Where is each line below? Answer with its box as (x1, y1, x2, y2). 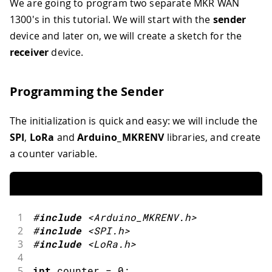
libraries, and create (164, 131, 261, 144)
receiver (10, 46, 49, 59)
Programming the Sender (10, 83, 165, 100)
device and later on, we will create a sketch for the (10, 29, 242, 43)
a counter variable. (10, 147, 98, 161)
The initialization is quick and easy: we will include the (10, 114, 258, 128)
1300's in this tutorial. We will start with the (10, 13, 213, 27)
